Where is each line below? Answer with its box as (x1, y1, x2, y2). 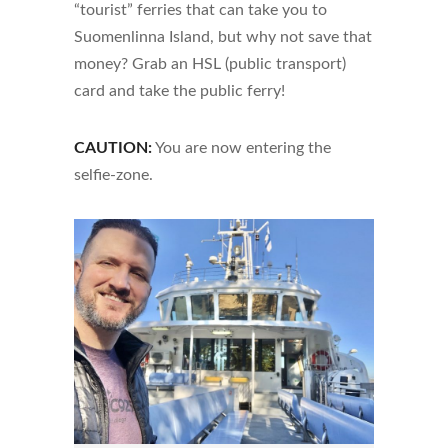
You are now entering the (152, 140, 331, 157)
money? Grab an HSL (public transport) (74, 56, 346, 73)
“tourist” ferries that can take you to (74, 2, 327, 19)
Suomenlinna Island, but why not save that (74, 29, 372, 46)
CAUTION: (74, 140, 152, 157)
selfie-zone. (74, 167, 153, 184)
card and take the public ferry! (74, 83, 285, 100)
